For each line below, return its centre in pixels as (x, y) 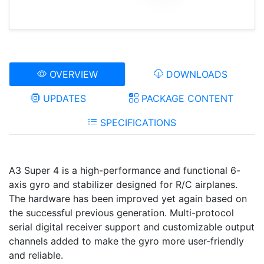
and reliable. (36, 255)
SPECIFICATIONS (137, 122)
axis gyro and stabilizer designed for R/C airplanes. (123, 184)
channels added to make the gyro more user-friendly (126, 241)
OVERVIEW (72, 74)
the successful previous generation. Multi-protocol (121, 212)
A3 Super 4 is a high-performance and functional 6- (125, 170)
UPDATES (63, 98)
